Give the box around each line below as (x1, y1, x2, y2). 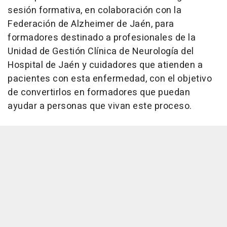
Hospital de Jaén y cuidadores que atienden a (8, 58, 203, 72)
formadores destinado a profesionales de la (8, 30, 196, 45)
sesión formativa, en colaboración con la (8, 3, 181, 17)
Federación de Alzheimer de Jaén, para (8, 17, 174, 31)
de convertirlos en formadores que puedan (8, 85, 190, 99)
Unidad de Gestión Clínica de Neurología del (8, 44, 194, 58)
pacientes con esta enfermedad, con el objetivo (8, 71, 212, 86)
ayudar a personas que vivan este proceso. (8, 99, 192, 113)
